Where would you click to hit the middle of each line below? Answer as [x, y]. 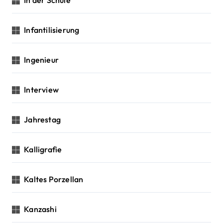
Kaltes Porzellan [54, 179]
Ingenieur [42, 60]
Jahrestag [43, 119]
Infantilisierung [52, 30]
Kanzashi [40, 209]
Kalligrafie [43, 149]
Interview [42, 90]
